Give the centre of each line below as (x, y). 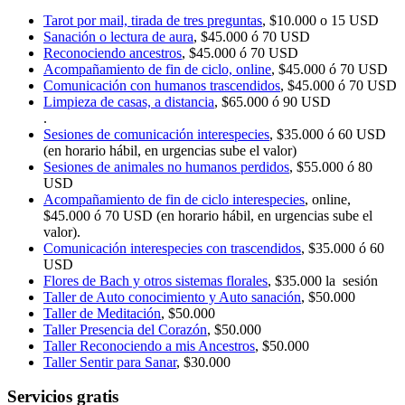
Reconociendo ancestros (113, 52)
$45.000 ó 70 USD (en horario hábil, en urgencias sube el (208, 215)
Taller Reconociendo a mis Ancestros (149, 345)
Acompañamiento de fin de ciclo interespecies (174, 199)
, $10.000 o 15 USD (320, 20)
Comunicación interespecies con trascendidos (172, 248)
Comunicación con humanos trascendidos (162, 85)
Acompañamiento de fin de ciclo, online (157, 69)
